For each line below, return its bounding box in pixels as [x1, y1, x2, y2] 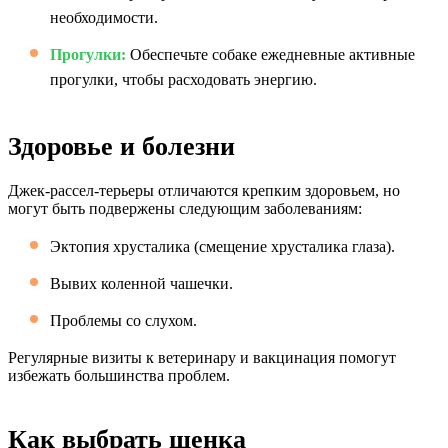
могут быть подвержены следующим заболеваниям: [8, 200, 362, 217]
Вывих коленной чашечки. [50, 275, 233, 292]
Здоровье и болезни [8, 132, 235, 161]
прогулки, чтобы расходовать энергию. [50, 71, 317, 88]
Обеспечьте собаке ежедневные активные [126, 46, 415, 63]
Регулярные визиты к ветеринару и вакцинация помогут [8, 349, 396, 366]
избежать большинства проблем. [8, 367, 230, 384]
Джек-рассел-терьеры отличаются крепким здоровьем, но [8, 182, 400, 199]
